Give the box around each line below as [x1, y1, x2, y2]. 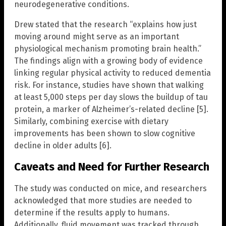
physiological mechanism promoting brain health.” [14, 44, 201, 54]
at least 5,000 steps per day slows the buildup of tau [14, 92, 208, 102]
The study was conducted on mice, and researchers [14, 183, 207, 193]
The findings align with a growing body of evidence [14, 56, 203, 66]
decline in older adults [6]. [14, 141, 111, 151]
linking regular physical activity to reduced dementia [14, 68, 211, 78]
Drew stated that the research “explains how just [14, 20, 197, 30]
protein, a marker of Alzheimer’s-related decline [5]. [14, 104, 208, 115]
